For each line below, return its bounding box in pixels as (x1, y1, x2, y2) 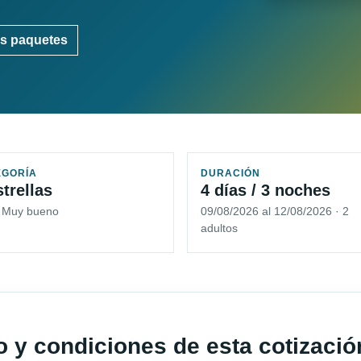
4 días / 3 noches (201, 181, 330, 200)
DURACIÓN (201, 168, 260, 180)
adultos (201, 222, 238, 235)
